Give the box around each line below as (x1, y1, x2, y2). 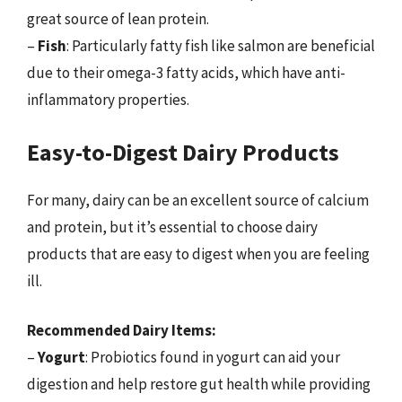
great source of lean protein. (27, 9, 209, 29)
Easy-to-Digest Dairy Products (27, 136, 339, 167)
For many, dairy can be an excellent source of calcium (27, 189, 369, 210)
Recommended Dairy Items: (27, 320, 216, 340)
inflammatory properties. (27, 90, 189, 109)
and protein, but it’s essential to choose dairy (27, 216, 318, 237)
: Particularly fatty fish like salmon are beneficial (66, 36, 375, 56)
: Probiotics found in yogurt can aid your (85, 347, 340, 367)
